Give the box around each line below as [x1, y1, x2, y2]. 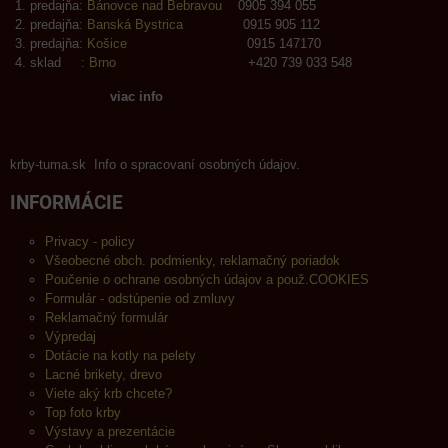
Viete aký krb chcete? [45, 386, 172, 402]
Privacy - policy [45, 234, 135, 250]
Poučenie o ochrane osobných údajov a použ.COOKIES [45, 272, 369, 288]
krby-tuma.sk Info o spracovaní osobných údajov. [10, 157, 300, 173]
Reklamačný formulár [45, 310, 168, 326]
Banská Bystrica [87, 17, 183, 33]
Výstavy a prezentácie [45, 424, 175, 440]
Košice [87, 36, 127, 52]
